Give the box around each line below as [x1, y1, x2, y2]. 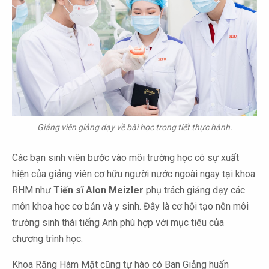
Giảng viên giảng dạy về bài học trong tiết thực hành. [37, 122, 232, 132]
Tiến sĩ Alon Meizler [53, 184, 144, 196]
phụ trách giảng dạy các [144, 184, 245, 196]
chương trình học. [12, 232, 85, 244]
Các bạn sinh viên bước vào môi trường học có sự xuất [12, 151, 239, 163]
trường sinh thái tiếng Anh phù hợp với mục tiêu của [12, 216, 224, 228]
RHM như [12, 184, 53, 196]
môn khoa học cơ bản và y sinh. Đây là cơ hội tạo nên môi [12, 200, 249, 212]
